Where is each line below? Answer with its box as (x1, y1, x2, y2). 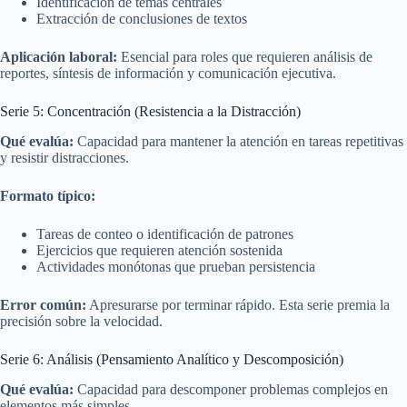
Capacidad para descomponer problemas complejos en (74, 381, 388, 397)
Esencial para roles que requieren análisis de (117, 49, 372, 65)
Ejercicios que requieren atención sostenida (36, 243, 283, 259)
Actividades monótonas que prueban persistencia (36, 259, 315, 275)
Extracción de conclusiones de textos (36, 11, 247, 27)
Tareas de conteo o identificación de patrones (36, 226, 293, 243)
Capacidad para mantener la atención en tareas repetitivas (74, 134, 403, 150)
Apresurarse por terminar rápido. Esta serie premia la (86, 297, 390, 313)
